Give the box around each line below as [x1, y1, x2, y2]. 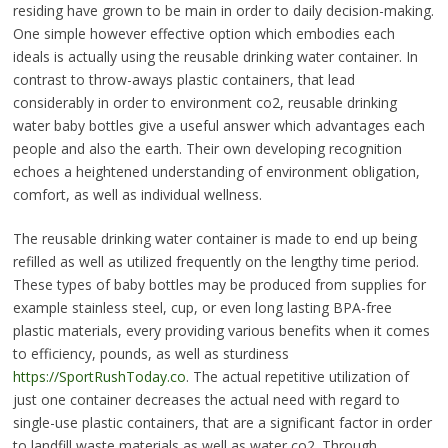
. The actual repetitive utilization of [185, 367, 409, 387]
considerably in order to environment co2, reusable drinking [12, 93, 397, 113]
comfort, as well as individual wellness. [12, 185, 262, 205]
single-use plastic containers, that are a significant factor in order [12, 413, 432, 433]
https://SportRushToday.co [12, 367, 186, 387]
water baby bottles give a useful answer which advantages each [12, 116, 425, 136]
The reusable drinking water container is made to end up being [12, 229, 417, 249]
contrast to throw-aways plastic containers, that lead [12, 70, 355, 90]
